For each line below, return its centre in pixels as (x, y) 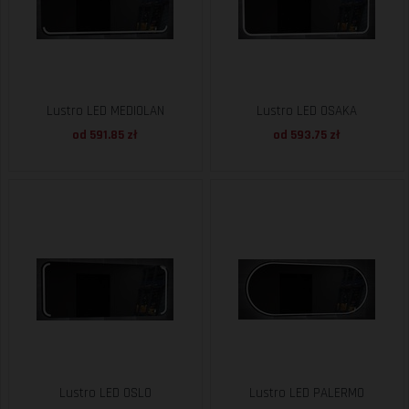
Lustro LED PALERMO (307, 393)
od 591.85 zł (105, 135)
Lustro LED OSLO (105, 393)
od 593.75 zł (307, 135)
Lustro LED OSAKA (307, 111)
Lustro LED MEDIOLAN (105, 111)
